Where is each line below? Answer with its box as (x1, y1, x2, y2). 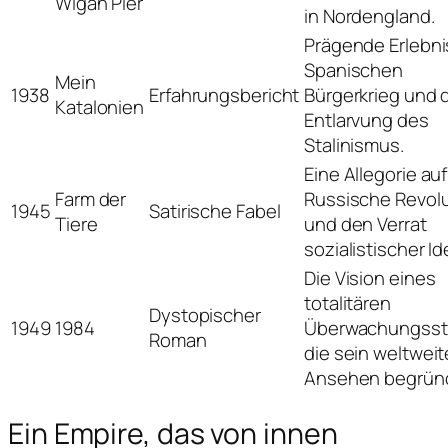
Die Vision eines (304, 264, 436, 291)
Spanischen (304, 56, 404, 83)
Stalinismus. (304, 131, 404, 158)
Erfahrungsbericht (149, 81, 300, 108)
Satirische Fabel (149, 197, 281, 224)
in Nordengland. (304, 2, 435, 29)
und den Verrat (304, 210, 427, 237)
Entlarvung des (304, 106, 429, 133)
